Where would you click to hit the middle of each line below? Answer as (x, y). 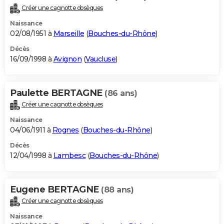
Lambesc (69, 156)
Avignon (67, 59)
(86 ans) (121, 93)
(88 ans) (117, 190)
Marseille (68, 34)
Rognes (65, 130)
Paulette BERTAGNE (57, 93)
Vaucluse (100, 59)
